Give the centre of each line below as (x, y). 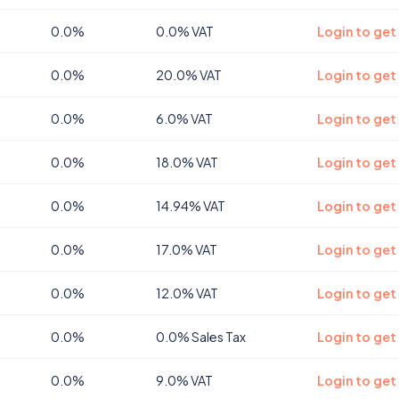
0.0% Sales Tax (201, 337)
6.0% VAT (184, 118)
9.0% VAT (184, 380)
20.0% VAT (189, 75)
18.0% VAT (187, 162)
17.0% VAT (187, 249)
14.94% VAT (191, 206)
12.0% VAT (187, 293)
